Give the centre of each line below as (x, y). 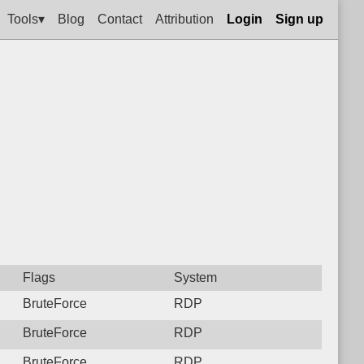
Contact (120, 19)
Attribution (184, 19)
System (195, 277)
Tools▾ (26, 19)
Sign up (299, 19)
